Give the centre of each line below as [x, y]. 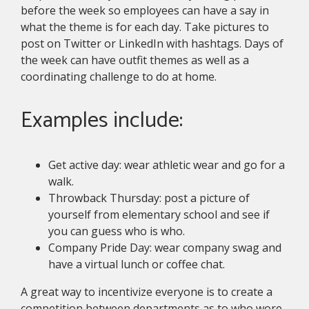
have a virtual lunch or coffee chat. [137, 265]
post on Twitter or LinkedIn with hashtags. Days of [152, 44]
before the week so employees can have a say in [145, 11]
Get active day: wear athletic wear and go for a [167, 165]
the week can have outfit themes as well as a [135, 60]
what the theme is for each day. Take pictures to [145, 27]
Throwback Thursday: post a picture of [149, 198]
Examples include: [102, 121]
